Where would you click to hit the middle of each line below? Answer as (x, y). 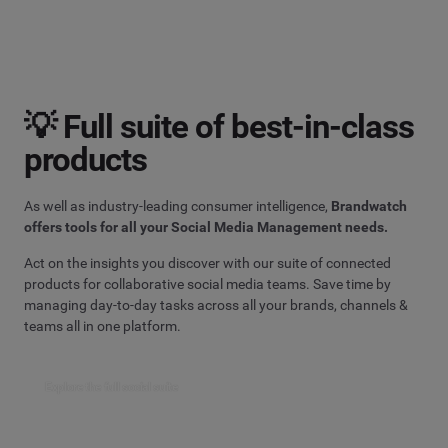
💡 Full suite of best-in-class (219, 126)
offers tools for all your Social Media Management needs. (206, 226)
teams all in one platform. (102, 326)
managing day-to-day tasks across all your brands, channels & (216, 305)
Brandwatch (369, 205)
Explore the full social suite (111, 386)
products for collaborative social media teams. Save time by (207, 284)
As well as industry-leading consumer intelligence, (177, 205)
